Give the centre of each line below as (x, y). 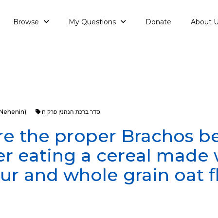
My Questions (93, 22)
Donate (158, 22)
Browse (27, 22)
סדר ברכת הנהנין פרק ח (71, 112)
